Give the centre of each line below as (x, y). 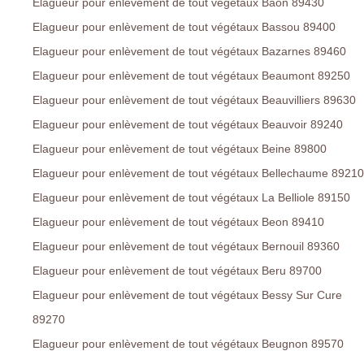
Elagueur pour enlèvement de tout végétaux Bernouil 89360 (186, 247)
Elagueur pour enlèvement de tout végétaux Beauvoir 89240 (188, 125)
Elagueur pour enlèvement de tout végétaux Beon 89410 (178, 222)
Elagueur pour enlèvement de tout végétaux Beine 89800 (180, 149)
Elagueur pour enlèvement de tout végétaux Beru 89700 (177, 271)
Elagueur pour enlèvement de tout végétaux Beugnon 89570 (188, 344)
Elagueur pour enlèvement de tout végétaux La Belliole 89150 (191, 198)
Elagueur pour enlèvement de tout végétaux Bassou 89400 (184, 27)
